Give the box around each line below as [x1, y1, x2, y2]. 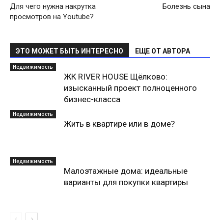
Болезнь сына [163, 2, 210, 11]
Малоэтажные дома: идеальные [64, 166, 188, 176]
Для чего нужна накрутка [10, 2, 96, 11]
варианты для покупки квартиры [64, 177, 188, 187]
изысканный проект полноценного [64, 83, 197, 93]
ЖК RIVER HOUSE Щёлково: [64, 72, 167, 82]
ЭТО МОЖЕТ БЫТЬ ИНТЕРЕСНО [16, 47, 123, 55]
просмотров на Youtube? [10, 12, 94, 21]
